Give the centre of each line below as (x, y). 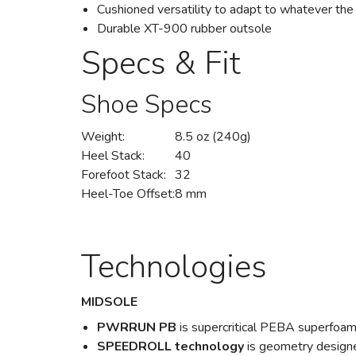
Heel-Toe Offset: (128, 194)
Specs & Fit (161, 64)
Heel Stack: (113, 156)
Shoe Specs (147, 104)
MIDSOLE (109, 302)
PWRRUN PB (138, 327)
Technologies (174, 267)
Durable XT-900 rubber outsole (186, 29)
